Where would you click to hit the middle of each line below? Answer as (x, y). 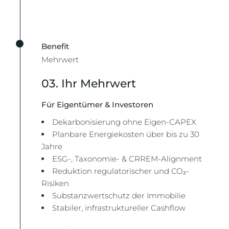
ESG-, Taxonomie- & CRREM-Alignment (127, 159)
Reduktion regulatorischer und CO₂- (121, 171)
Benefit (55, 46)
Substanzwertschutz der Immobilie (119, 196)
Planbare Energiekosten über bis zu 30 (126, 134)
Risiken (55, 183)
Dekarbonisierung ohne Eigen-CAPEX (124, 122)
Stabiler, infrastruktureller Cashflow (119, 208)
